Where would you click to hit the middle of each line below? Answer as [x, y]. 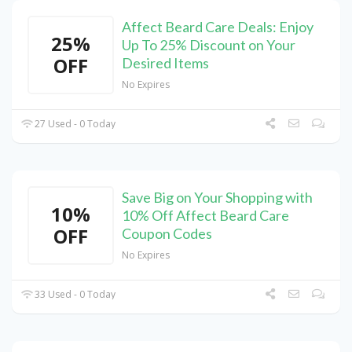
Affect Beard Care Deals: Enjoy [218, 27]
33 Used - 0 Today [74, 295]
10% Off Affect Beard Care [205, 216]
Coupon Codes [167, 234]
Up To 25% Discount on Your [209, 45]
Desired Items [165, 63]
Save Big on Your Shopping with [217, 198]
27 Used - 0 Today [74, 124]
